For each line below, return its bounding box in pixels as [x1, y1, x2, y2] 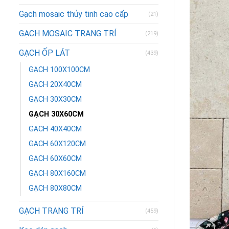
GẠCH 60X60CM [29, 154, 82, 163]
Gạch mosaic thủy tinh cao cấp [19, 9, 128, 19]
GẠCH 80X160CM [29, 169, 86, 178]
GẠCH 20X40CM [29, 80, 82, 89]
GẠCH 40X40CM [29, 124, 82, 133]
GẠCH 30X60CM [29, 109, 84, 119]
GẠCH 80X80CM [29, 184, 82, 193]
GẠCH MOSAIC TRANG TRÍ [19, 28, 117, 38]
